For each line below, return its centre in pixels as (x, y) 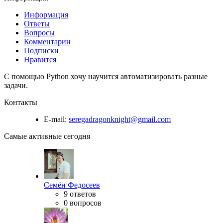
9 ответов (80, 194)
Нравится (40, 60)
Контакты (21, 103)
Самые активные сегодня (47, 136)
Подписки (41, 51)
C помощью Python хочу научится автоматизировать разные (106, 77)
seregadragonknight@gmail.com (120, 119)
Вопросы (39, 33)
